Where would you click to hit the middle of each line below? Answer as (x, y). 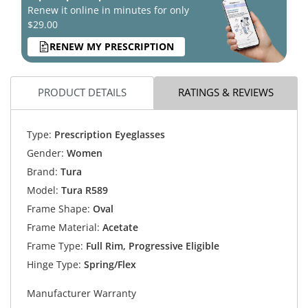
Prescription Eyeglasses (108, 135)
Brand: (42, 172)
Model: (42, 190)
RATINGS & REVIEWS (226, 92)
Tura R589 (84, 190)
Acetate (119, 228)
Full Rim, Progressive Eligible (151, 246)
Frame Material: (63, 228)
